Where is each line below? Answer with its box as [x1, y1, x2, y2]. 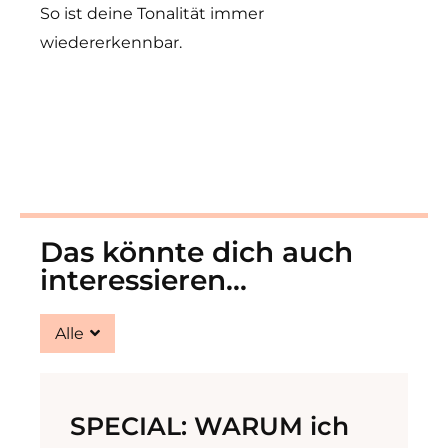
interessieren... [40, 263, 247, 297]
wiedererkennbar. [40, 33, 182, 52]
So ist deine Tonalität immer [40, 4, 264, 23]
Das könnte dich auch [40, 235, 353, 269]
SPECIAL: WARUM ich [70, 411, 349, 441]
